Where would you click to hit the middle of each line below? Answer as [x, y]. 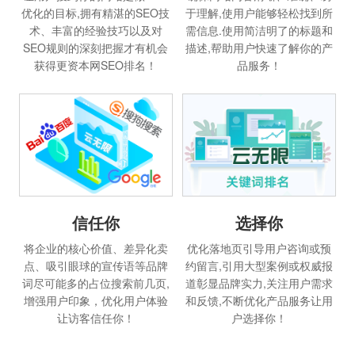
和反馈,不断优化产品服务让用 [260, 301]
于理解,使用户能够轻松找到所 [260, 13]
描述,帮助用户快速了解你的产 [260, 48]
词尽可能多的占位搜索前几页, [95, 282]
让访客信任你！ [95, 317]
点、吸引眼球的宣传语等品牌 [95, 265]
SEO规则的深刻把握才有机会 [96, 48]
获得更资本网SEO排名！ [96, 65]
